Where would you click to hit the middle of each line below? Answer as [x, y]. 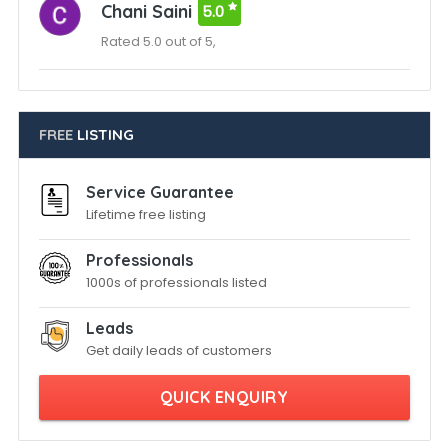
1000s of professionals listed [176, 282]
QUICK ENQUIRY [224, 397]
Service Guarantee [159, 192]
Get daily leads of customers [178, 350]
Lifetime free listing [145, 214]
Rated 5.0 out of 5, [158, 41]
